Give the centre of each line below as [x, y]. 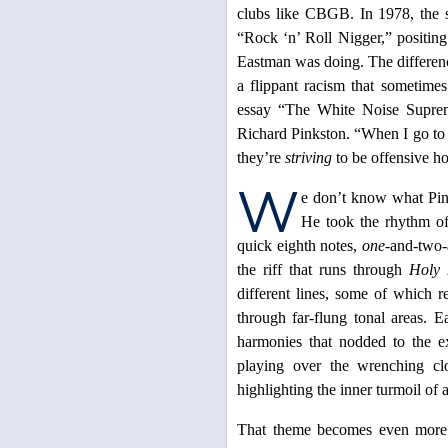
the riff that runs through [323, 269]
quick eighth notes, [299, 245]
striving [308, 157]
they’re [261, 157]
